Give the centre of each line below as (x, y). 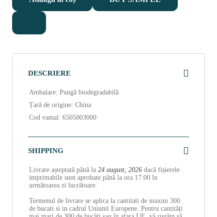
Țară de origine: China (60, 105)
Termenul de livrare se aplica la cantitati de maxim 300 (105, 201)
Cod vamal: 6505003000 (63, 117)
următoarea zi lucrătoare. (63, 185)
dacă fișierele (161, 170)
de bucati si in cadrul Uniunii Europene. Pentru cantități (106, 208)
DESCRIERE (49, 73)
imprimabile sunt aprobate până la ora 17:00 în (93, 177)
